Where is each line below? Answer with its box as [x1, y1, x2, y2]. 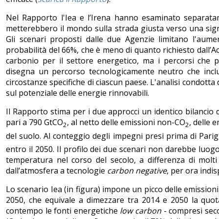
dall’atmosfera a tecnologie [6, 165, 107, 176]
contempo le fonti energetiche [6, 205, 120, 216]
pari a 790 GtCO [6, 117, 63, 128]
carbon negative [107, 165, 167, 176]
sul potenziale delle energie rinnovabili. [6, 88, 149, 99]
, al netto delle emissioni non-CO [67, 117, 185, 128]
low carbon [120, 205, 162, 216]
